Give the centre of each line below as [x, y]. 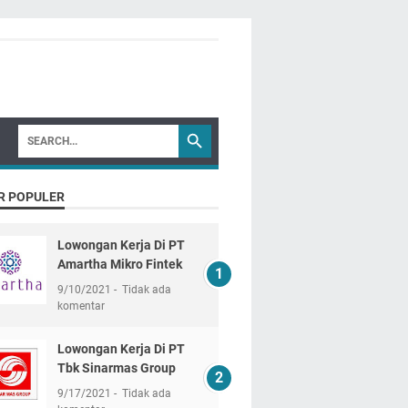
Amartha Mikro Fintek [119, 264]
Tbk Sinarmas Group [116, 368]
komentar [81, 306]
